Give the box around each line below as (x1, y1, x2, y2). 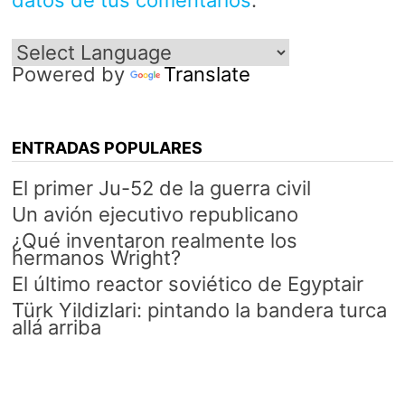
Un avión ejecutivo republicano (11, 202, 298, 227)
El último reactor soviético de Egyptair (11, 272, 363, 297)
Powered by (11, 62, 130, 87)
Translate (163, 62, 250, 87)
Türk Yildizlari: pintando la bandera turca (11, 298, 387, 323)
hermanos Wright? (11, 246, 181, 270)
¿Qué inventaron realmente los (11, 229, 297, 253)
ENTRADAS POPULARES (11, 138, 202, 158)
